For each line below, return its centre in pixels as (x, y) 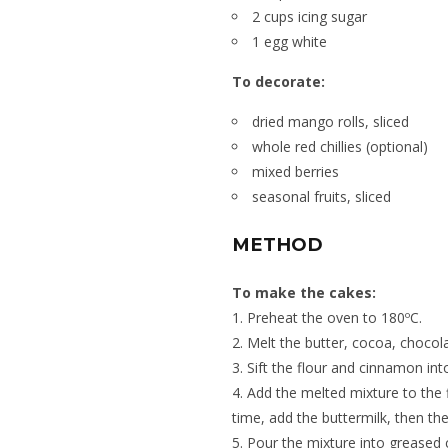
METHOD (277, 245)
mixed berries (295, 171)
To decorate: (278, 81)
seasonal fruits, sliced (321, 196)
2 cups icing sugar (309, 16)
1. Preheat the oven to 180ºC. (327, 318)
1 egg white (289, 41)
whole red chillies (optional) (340, 146)
